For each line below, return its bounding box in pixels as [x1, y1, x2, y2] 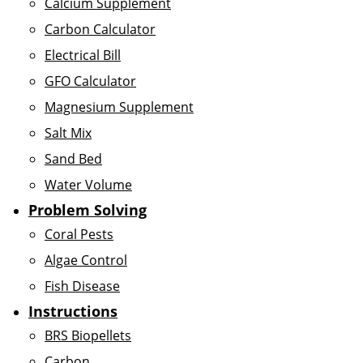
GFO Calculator [45, 72, 136, 90]
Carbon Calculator [45, 20, 156, 38]
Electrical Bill [45, 46, 121, 64]
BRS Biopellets [45, 327, 131, 344]
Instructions [28, 301, 117, 321]
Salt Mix [45, 124, 92, 142]
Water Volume [45, 176, 132, 194]
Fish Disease [45, 277, 120, 295]
